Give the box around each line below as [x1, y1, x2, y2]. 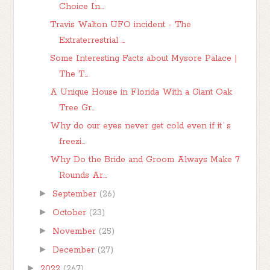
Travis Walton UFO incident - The [50, 19, 192, 30]
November [52, 225, 99, 237]
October [52, 207, 89, 218]
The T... [59, 68, 89, 80]
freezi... [59, 136, 86, 147]
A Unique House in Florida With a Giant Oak [50, 86, 233, 98]
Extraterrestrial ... [59, 34, 125, 46]
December [52, 244, 98, 256]
